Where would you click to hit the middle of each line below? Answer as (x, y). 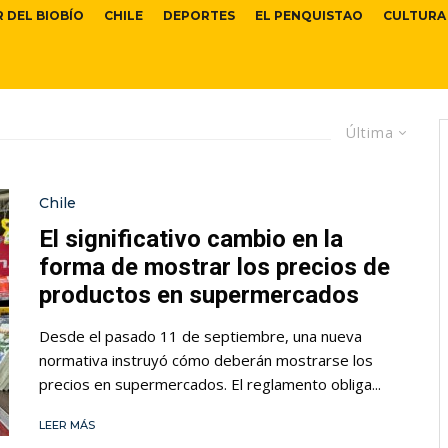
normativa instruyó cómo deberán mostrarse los (206, 359)
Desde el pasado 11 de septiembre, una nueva (200, 335)
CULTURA (414, 16)
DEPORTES (199, 16)
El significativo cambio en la (191, 238)
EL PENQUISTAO (309, 16)
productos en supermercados (199, 294)
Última (370, 133)
